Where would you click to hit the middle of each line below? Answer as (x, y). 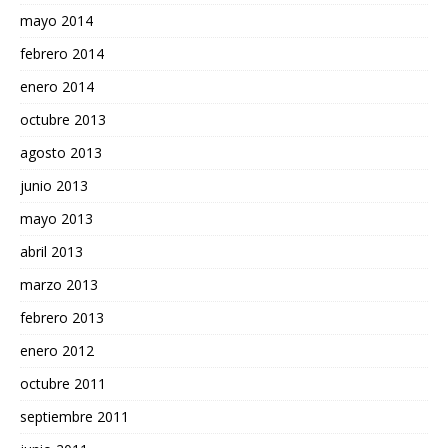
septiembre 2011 (74, 417)
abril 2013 (51, 252)
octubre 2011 (63, 384)
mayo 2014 (56, 21)
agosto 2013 (61, 153)
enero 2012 (57, 351)
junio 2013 (54, 186)
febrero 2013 (62, 318)
